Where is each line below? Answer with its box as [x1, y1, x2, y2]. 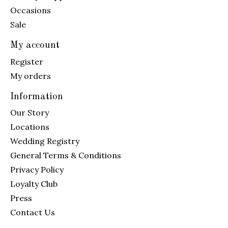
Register [10, 56, 43, 67]
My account [10, 40, 60, 51]
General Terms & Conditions [10, 150, 121, 161]
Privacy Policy [10, 164, 64, 175]
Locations [10, 122, 49, 132]
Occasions [10, 5, 51, 16]
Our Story [10, 107, 49, 118]
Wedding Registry [10, 136, 79, 147]
